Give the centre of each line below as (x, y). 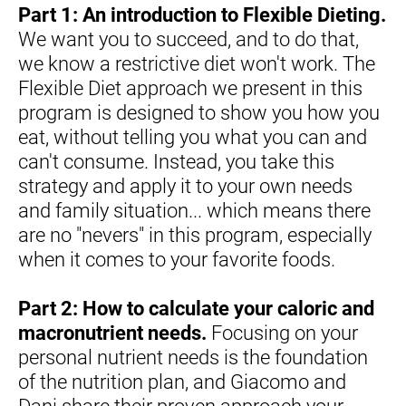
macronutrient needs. (112, 333)
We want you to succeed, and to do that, (188, 40)
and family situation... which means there (194, 211)
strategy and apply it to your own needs (185, 187)
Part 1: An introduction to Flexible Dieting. (202, 15)
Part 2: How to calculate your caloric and (196, 309)
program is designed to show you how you (199, 113)
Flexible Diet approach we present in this (190, 89)
